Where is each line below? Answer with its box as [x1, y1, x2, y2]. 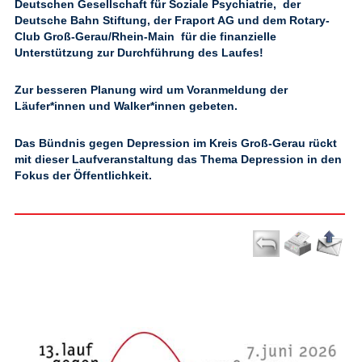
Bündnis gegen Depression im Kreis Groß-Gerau [39, 137, 305, 149]
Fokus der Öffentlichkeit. [15, 169, 152, 182]
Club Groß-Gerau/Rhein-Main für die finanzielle [15, 30, 276, 43]
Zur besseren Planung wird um [15, 83, 187, 96]
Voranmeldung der [187, 83, 288, 96]
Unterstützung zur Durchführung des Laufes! [15, 46, 263, 59]
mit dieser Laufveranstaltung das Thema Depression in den [15, 153, 342, 166]
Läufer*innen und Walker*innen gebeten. [15, 99, 238, 112]
